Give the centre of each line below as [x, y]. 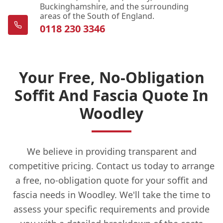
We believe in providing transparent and [111, 151]
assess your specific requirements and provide [111, 209]
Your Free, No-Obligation [111, 77]
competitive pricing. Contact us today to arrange [111, 166]
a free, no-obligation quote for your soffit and [111, 180]
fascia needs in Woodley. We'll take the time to [111, 194]
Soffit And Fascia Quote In [111, 95]
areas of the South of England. [97, 16]
